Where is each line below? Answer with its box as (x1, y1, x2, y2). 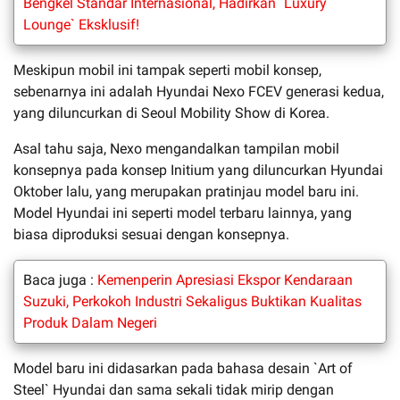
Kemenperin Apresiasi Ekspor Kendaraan (97, 271, 353, 288)
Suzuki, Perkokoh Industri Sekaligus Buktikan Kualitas (23, 292, 362, 310)
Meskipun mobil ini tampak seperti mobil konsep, (13, 61, 321, 79)
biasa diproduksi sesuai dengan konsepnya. (13, 225, 289, 243)
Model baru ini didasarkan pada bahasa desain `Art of (13, 359, 353, 377)
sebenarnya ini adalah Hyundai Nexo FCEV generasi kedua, (13, 82, 384, 100)
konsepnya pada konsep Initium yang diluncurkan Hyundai (13, 161, 383, 179)
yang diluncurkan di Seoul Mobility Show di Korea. (13, 104, 329, 121)
